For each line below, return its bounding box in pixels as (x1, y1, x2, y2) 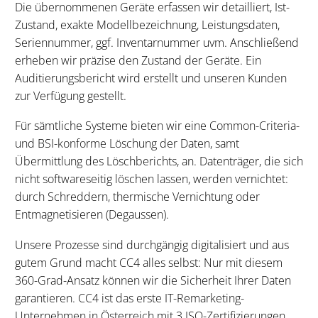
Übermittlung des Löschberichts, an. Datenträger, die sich (15, 153, 303, 170)
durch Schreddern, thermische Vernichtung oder (15, 189, 260, 205)
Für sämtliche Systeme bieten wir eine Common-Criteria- (15, 118, 300, 134)
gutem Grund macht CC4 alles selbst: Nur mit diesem (15, 254, 283, 270)
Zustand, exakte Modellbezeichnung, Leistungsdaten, (15, 16, 280, 33)
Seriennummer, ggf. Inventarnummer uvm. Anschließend (15, 34, 299, 50)
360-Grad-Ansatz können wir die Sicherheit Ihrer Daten (15, 272, 291, 288)
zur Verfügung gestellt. (15, 87, 126, 104)
